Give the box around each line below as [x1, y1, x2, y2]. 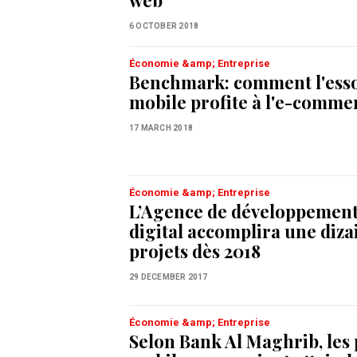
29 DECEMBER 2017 [129, 273, 208, 282]
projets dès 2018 [129, 239, 261, 264]
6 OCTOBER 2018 [129, 22, 199, 31]
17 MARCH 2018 [129, 124, 193, 133]
